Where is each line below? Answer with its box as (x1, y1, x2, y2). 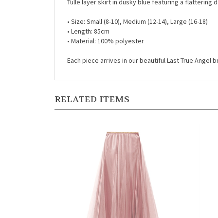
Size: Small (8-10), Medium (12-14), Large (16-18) (71, 5, 208, 15)
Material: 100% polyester (71, 25, 144, 34)
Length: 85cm (71, 15, 109, 24)
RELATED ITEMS (54, 82, 130, 94)
